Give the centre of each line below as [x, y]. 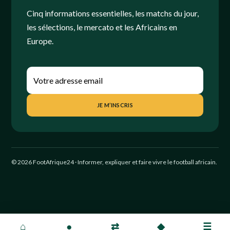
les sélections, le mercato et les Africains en [102, 27]
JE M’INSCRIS [115, 105]
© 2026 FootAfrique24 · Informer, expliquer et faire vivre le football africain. [114, 162]
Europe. [40, 41]
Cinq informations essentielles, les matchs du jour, [113, 13]
